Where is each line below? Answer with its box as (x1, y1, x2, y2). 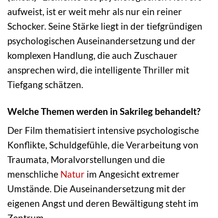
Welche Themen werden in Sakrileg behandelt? (7, 105, 200, 117)
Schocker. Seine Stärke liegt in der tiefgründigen (7, 20, 202, 32)
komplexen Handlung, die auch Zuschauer (7, 49, 178, 61)
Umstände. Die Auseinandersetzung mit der (7, 183, 186, 195)
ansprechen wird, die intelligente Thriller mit (7, 64, 189, 75)
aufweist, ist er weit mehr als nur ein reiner (7, 5, 182, 17)
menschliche (7, 168, 60, 180)
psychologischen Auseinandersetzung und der (7, 35, 196, 46)
